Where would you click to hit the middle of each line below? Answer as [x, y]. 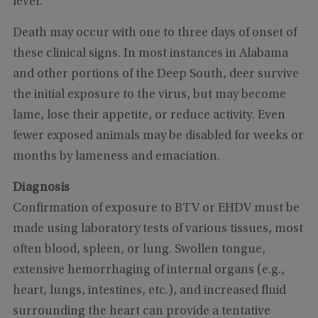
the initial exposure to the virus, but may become [149, 95]
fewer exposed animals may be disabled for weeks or [158, 136]
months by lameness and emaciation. [117, 157]
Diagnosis [41, 188]
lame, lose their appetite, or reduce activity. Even [149, 115]
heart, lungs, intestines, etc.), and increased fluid [149, 291]
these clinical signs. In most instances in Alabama [150, 54]
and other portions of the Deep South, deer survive [155, 74]
